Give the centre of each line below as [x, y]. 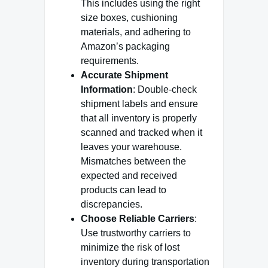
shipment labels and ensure [139, 104]
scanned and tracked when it [141, 133]
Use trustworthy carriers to [136, 233]
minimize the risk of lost [130, 248]
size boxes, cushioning [129, 18]
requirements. [110, 61]
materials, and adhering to [136, 32]
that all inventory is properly [139, 118]
